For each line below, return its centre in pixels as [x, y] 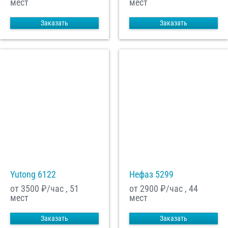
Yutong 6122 [33, 175]
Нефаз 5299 [151, 175]
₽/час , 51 [59, 189]
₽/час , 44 [178, 189]
